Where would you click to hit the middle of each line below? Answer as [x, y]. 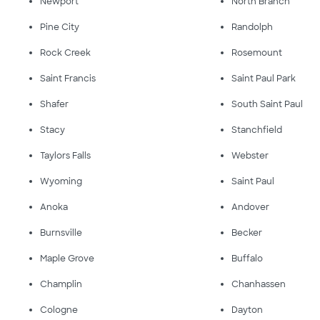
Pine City [60, 27]
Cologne [59, 310]
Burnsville [61, 233]
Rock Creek [65, 53]
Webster [250, 156]
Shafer [54, 104]
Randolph [252, 27]
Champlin [61, 284]
